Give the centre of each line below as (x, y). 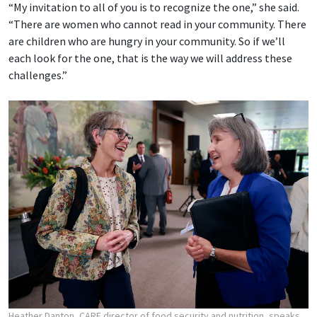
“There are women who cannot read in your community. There (157, 24)
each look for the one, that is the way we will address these (150, 58)
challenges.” (38, 75)
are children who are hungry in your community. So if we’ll (147, 41)
